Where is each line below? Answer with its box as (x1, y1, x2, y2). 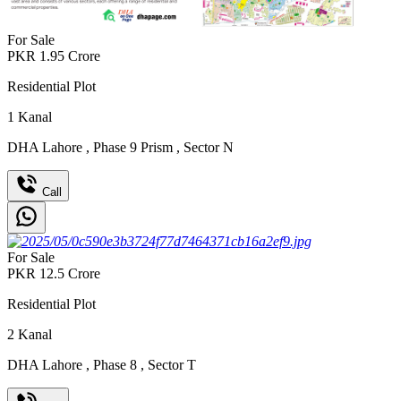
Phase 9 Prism (90, 139, 176, 155)
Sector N (180, 139, 234, 155)
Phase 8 (90, 357, 141, 372)
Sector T (144, 357, 196, 372)
